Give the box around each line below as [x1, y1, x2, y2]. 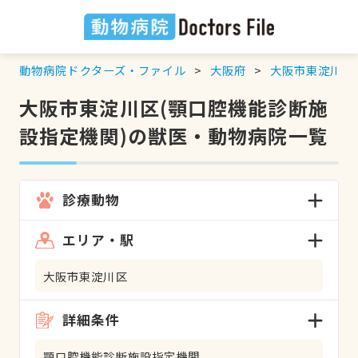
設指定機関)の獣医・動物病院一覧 [18, 121, 328, 149]
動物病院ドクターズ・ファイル [18, 61, 187, 78]
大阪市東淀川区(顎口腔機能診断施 [18, 93, 328, 121]
